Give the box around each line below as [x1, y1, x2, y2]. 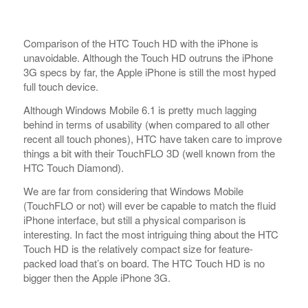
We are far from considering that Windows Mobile [23, 183, 243, 198]
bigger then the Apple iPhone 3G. [23, 269, 170, 285]
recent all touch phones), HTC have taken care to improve [23, 131, 282, 146]
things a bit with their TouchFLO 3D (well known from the [23, 146, 275, 160]
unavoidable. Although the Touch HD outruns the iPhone [23, 50, 273, 65]
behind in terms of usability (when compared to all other [23, 117, 269, 131]
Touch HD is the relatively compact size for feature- [23, 241, 253, 256]
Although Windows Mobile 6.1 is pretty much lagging [23, 102, 256, 117]
